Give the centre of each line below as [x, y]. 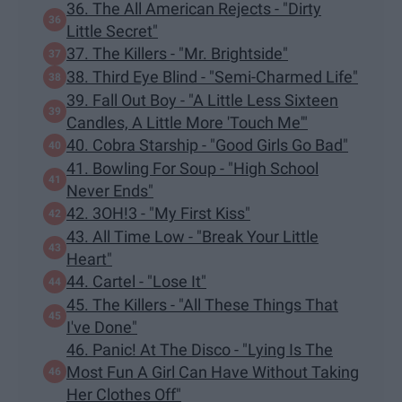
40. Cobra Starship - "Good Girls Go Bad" [207, 145]
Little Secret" [112, 31]
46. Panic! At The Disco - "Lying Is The [200, 349]
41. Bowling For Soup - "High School [192, 168]
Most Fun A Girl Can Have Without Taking [213, 371]
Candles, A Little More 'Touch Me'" [187, 122]
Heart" [89, 258]
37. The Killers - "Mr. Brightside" [177, 54]
